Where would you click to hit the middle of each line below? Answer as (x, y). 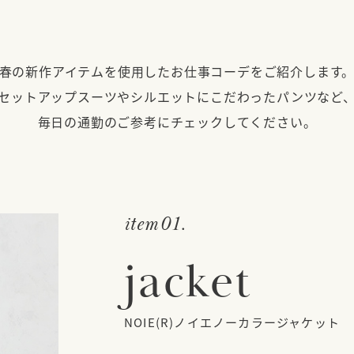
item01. (155, 224)
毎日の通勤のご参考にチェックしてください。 (177, 121)
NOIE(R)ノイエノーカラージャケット (232, 322)
